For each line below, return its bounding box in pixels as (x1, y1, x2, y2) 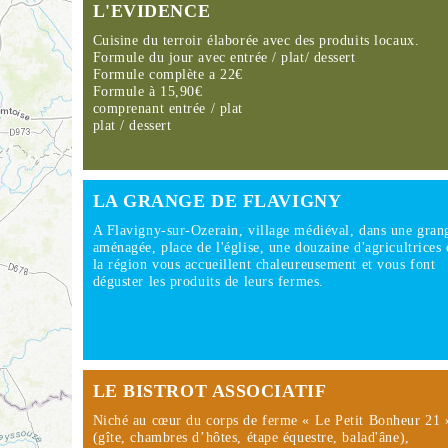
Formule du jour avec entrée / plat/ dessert (92, 50, 356, 65)
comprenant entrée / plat (92, 101, 243, 116)
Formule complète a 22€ (92, 67, 243, 82)
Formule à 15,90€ (92, 84, 203, 99)
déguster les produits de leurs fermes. (92, 274, 324, 289)
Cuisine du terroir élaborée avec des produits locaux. (92, 33, 420, 48)
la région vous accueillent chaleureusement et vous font (92, 257, 436, 272)
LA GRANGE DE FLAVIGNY (92, 191, 342, 211)
